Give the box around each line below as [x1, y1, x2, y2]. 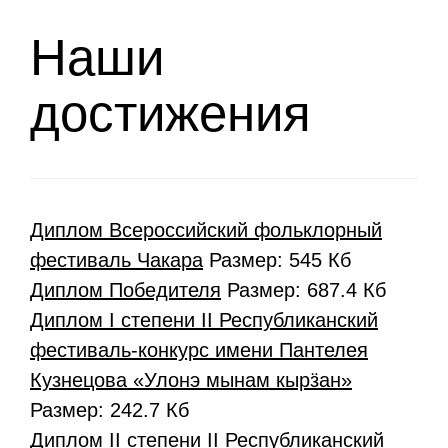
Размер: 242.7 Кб [30, 398, 189, 421]
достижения [30, 84, 311, 142]
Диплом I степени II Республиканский [30, 308, 378, 331]
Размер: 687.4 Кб [221, 278, 386, 301]
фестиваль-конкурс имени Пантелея [30, 338, 368, 361]
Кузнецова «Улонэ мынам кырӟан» [30, 368, 352, 391]
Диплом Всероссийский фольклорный [30, 218, 382, 241]
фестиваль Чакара [30, 248, 203, 271]
